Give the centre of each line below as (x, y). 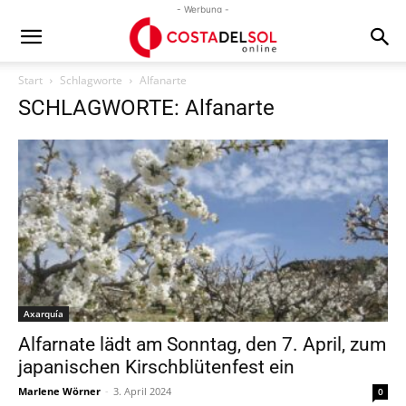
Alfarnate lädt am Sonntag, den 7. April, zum (202, 345)
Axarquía (43, 314)
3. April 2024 (142, 391)
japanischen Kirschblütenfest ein (156, 367)
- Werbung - (203, 9)
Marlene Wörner (59, 391)
